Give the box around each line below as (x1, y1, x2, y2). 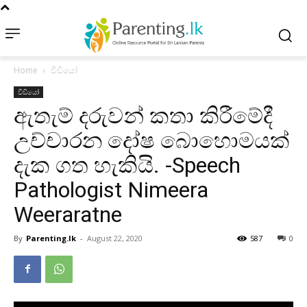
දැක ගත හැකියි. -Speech (14, 151, 241, 178)
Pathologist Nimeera (14, 176, 208, 203)
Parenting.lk (26, 232, 76, 243)
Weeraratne (14, 201, 122, 228)
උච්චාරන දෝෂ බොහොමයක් (14, 127, 290, 153)
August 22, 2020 (87, 232, 143, 243)
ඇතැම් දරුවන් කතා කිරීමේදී (14, 102, 273, 129)
